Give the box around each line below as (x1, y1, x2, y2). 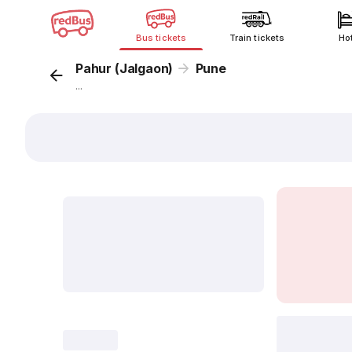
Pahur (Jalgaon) (75, 60, 174, 76)
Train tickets (229, 32, 284, 43)
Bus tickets (136, 32, 186, 43)
